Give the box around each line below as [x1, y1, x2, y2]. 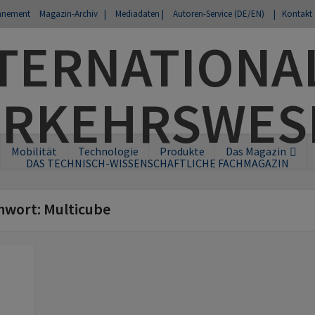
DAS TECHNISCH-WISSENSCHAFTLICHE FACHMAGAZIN [26, 156, 289, 170]
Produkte [159, 144, 205, 158]
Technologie [77, 144, 139, 158]
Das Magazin [225, 144, 286, 158]
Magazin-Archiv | [39, 8, 106, 20]
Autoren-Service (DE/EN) [173, 8, 264, 20]
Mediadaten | [115, 8, 164, 20]
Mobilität [11, 144, 57, 158]
